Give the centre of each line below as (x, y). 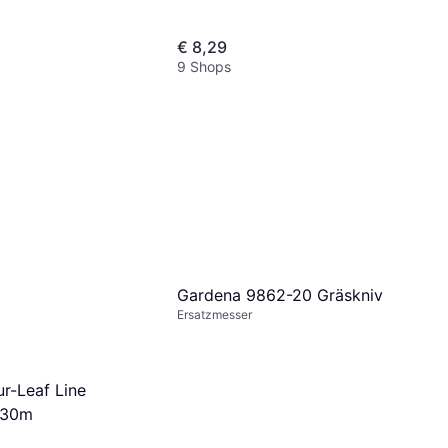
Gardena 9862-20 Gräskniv (280, 294)
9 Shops (204, 67)
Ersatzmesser (214, 314)
